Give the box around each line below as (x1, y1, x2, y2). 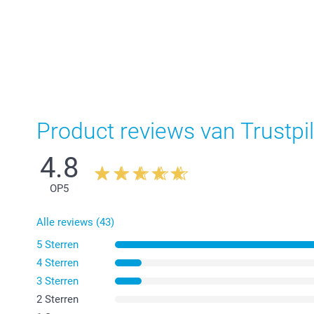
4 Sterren (36, 257, 78, 270)
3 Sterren (36, 275, 78, 288)
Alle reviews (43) (36, 216, 114, 229)
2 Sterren (36, 293, 78, 306)
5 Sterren (36, 238, 78, 252)
